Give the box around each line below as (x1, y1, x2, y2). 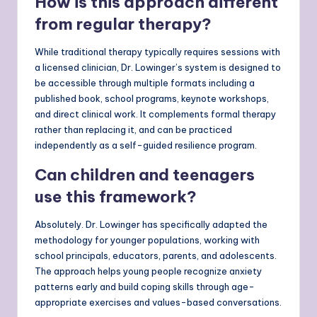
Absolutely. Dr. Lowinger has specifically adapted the (35, 219, 267, 231)
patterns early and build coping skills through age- (35, 281, 255, 293)
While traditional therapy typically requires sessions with (35, 46, 280, 58)
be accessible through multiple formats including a (35, 77, 255, 89)
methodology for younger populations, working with (35, 234, 260, 246)
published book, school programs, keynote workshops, (35, 93, 269, 105)
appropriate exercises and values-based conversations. (35, 296, 282, 309)
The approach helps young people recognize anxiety (35, 265, 262, 277)
